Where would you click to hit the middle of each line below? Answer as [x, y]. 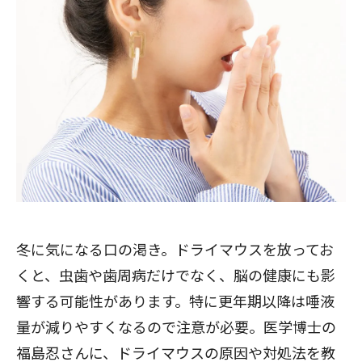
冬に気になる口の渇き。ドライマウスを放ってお [175, 249]
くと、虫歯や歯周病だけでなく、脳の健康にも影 [176, 275]
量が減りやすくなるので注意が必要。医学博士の [176, 326]
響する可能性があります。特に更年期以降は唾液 [175, 301]
